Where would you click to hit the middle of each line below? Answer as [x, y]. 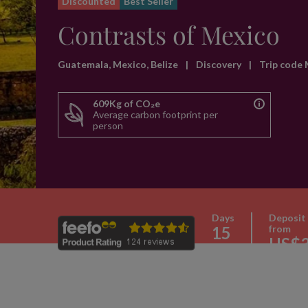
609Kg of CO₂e [126, 103]
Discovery [220, 64]
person [108, 125]
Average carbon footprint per [155, 114]
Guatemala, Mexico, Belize [119, 64]
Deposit [287, 217]
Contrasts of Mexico [169, 34]
